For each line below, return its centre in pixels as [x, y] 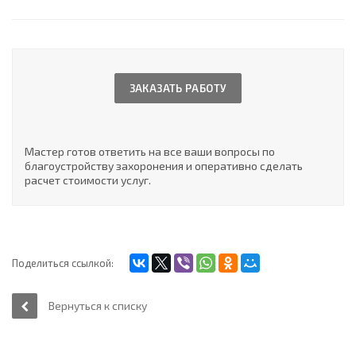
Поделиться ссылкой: [63, 263]
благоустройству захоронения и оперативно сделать [164, 166]
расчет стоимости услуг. [88, 180]
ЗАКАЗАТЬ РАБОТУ [178, 88]
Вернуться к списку [98, 306]
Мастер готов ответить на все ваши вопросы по [150, 151]
